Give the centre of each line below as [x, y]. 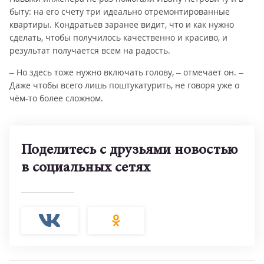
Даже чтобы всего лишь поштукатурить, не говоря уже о [124, 85]
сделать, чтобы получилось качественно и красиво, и [118, 37]
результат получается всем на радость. [90, 50]
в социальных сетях [86, 168]
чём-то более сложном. [56, 98]
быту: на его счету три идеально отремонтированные [120, 11]
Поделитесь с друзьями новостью [129, 151]
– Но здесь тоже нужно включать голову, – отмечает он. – [126, 72]
